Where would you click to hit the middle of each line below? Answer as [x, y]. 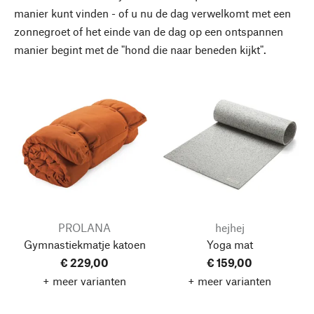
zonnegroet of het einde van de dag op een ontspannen [149, 31]
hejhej [230, 227]
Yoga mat [230, 244]
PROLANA [84, 227]
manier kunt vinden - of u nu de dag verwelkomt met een [152, 13]
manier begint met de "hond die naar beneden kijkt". [140, 49]
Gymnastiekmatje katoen [84, 244]
